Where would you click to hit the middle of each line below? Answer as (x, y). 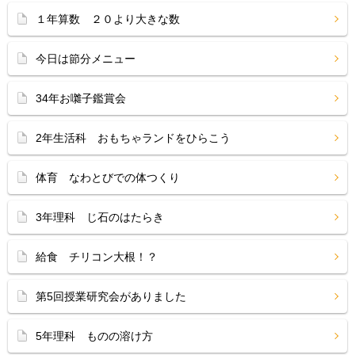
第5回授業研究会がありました (111, 296)
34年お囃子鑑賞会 (81, 98)
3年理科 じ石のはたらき (100, 217)
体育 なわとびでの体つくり (108, 177)
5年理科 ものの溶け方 (94, 336)
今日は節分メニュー (86, 59)
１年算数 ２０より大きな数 (108, 19)
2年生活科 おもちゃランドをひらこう (133, 138)
